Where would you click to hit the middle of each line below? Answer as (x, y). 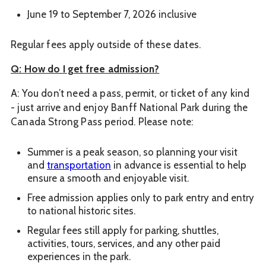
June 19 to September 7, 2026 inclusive (112, 14)
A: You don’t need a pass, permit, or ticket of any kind (130, 93)
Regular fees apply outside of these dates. (106, 44)
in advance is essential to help (179, 165)
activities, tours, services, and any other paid (124, 244)
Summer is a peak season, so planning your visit (132, 152)
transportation (79, 165)
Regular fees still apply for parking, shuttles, (123, 231)
